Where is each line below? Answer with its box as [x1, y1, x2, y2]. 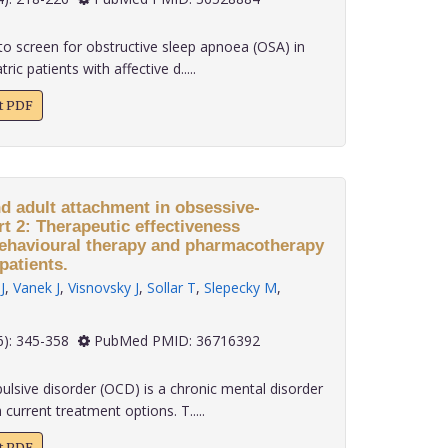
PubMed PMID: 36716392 [89, 331, 260, 350]
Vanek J [12, 278, 60, 297]
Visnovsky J [67, 278, 139, 297]
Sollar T [146, 278, 196, 297]
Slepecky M [203, 278, 277, 297]
